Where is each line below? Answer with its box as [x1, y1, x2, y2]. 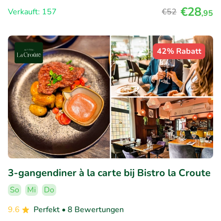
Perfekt [34, 204, 62, 216]
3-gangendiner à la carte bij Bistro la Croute [8, 166, 211, 180]
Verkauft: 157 [8, 6, 57, 17]
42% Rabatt [157, 45, 201, 57]
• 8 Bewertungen [62, 204, 124, 216]
